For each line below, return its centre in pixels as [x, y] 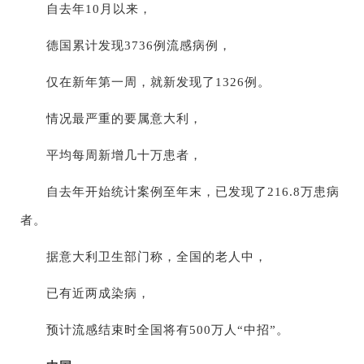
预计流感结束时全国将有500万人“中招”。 [155, 330]
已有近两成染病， [85, 294]
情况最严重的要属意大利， [111, 119]
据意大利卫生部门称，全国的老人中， [144, 257]
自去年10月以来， [86, 9]
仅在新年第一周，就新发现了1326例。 [145, 82]
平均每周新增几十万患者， [111, 156]
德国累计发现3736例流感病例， [126, 46]
